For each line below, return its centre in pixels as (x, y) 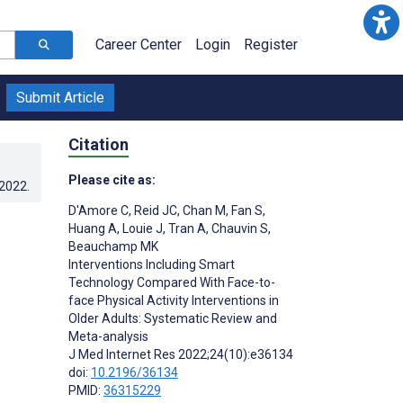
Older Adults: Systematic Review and (173, 318)
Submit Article (60, 98)
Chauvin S (238, 228)
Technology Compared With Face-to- (172, 282)
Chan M (203, 210)
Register (271, 45)
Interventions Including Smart (152, 264)
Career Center (139, 45)
